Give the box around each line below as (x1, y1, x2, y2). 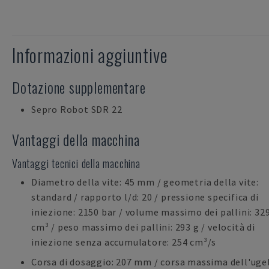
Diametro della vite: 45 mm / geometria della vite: (31, 176, 259, 188)
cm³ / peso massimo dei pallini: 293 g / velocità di (31, 221, 255, 233)
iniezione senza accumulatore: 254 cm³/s (31, 236, 217, 248)
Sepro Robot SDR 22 (31, 103, 122, 115)
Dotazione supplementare (12, 76, 146, 98)
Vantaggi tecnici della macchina (12, 156, 141, 171)
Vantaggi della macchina (12, 128, 140, 150)
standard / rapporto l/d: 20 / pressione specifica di (31, 191, 259, 203)
